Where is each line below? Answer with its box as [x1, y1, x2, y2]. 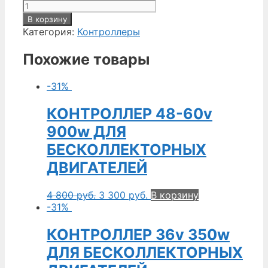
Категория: [23, 25, 77, 38]
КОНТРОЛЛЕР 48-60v [47, 105, 212, 123]
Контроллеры [77, 25, 140, 38]
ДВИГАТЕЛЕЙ [47, 159, 147, 177]
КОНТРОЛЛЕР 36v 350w [47, 225, 230, 243]
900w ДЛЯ [47, 123, 126, 141]
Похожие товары [23, 50, 150, 68]
